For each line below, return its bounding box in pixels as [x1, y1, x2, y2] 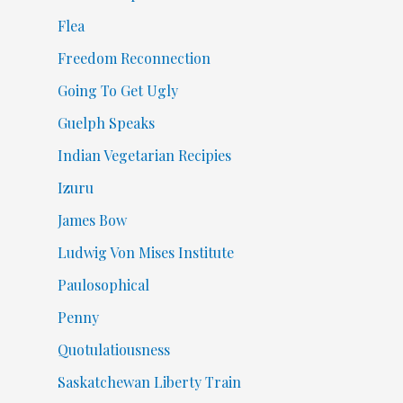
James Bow [57, 210, 127, 230]
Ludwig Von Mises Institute [57, 243, 234, 263]
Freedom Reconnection [57, 49, 210, 68]
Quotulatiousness [57, 340, 170, 360]
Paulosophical [57, 275, 149, 295]
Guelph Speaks [57, 113, 155, 133]
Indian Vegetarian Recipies [57, 146, 231, 166]
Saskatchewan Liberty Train [57, 372, 241, 392]
